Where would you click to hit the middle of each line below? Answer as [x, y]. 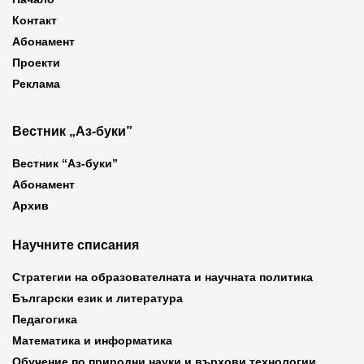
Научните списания [76, 245]
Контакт [35, 20]
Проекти [36, 63]
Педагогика [45, 319]
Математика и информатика [92, 340]
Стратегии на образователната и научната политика [162, 277]
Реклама [36, 84]
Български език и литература [97, 298]
